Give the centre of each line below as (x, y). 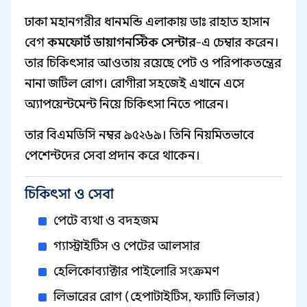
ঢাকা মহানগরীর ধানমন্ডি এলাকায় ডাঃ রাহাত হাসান (147, 22)
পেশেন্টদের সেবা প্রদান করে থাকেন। (112, 156)
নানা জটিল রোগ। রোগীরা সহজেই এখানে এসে (135, 84)
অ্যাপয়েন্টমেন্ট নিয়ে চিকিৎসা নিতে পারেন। (127, 104)
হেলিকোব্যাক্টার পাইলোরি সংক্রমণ (136, 271)
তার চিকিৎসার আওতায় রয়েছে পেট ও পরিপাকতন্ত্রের (153, 63)
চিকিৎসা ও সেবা (69, 194)
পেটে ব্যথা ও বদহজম (106, 221)
